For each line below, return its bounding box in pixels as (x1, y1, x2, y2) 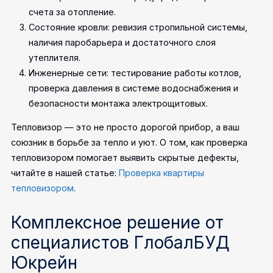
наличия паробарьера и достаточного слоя (29, 37, 216, 48)
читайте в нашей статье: (11, 167, 119, 178)
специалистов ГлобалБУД (11, 232, 230, 253)
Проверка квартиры (119, 167, 205, 178)
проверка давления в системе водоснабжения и (29, 82, 239, 93)
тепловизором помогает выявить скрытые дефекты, (11, 152, 239, 163)
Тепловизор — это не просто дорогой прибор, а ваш (11, 121, 240, 132)
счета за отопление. (29, 6, 116, 17)
